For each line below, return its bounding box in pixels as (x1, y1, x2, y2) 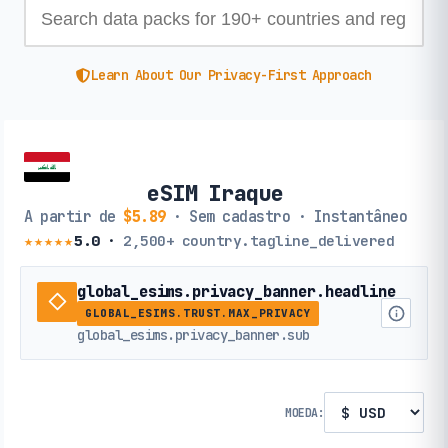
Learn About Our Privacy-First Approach (90, 66, 372, 85)
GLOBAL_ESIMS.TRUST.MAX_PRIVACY (85, 305, 312, 320)
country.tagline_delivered (174, 231, 394, 251)
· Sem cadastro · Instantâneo (165, 206, 407, 228)
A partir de (24, 206, 123, 228)
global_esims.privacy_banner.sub (77, 325, 310, 344)
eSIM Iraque (147, 179, 284, 208)
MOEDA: (285, 404, 324, 420)
